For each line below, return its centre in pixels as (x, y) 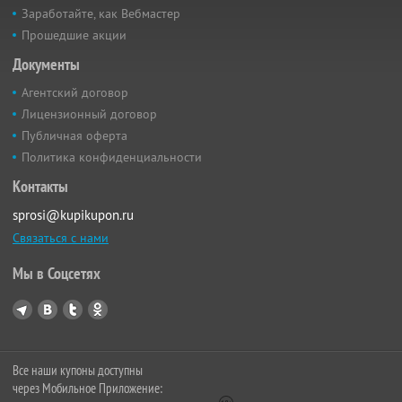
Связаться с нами (61, 238)
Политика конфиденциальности (112, 157)
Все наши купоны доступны (78, 370)
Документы (46, 64)
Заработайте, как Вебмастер (101, 13)
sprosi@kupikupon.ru (73, 215)
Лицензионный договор (89, 114)
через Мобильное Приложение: (87, 388)
